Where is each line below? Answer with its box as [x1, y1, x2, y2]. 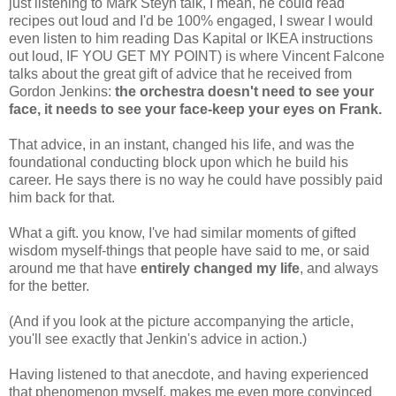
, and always [300, 260, 378, 276]
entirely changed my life [137, 260, 300, 276]
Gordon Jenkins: [9, 83, 115, 99]
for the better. [9, 278, 89, 293]
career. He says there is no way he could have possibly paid [9, 171, 383, 187]
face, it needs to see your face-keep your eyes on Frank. [9, 101, 385, 117]
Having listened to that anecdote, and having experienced [9, 366, 369, 382]
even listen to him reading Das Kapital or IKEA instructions [9, 30, 373, 46]
